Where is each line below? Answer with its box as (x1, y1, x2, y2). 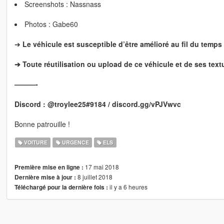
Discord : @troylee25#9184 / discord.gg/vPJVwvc (14, 99, 181, 109)
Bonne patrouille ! (14, 119, 70, 129)
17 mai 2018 (83, 162, 119, 171)
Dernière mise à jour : (14, 173, 76, 182)
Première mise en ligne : (14, 163, 83, 172)
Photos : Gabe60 (24, 19, 78, 29)
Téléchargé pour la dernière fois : (14, 183, 108, 192)
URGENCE (60, 138, 89, 146)
